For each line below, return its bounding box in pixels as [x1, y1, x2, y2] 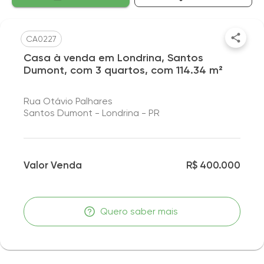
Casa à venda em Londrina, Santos [24, 51, 203, 64]
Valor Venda [24, 159, 82, 171]
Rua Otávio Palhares [24, 95, 113, 107]
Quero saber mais [100, 206, 178, 217]
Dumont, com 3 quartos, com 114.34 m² [24, 64, 223, 77]
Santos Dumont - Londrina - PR [24, 107, 160, 118]
